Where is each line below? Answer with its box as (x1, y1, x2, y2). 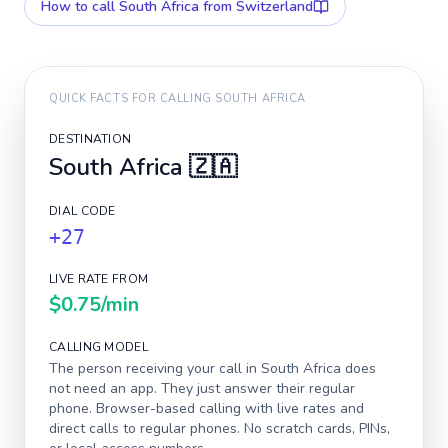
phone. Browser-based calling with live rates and (49, 399, 364, 418)
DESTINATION (49, 131, 132, 147)
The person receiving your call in (49, 359, 261, 378)
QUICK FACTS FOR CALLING (49, 91, 216, 106)
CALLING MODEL (49, 339, 148, 355)
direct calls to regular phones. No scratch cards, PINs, (49, 419, 390, 438)
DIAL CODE (49, 203, 116, 219)
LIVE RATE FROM (49, 271, 149, 287)
